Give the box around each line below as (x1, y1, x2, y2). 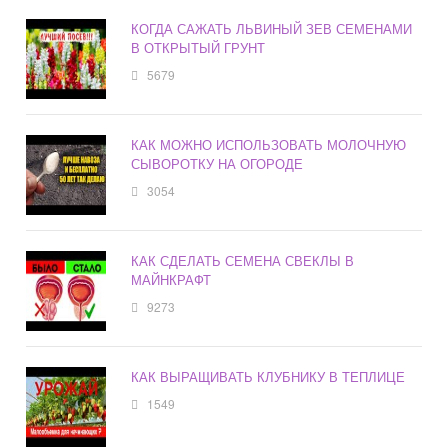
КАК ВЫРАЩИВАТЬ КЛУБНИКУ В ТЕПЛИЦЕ (131, 367, 406, 387)
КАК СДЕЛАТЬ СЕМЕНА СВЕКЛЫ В (131, 251, 355, 271)
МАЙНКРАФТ (131, 270, 212, 290)
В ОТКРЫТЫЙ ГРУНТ (131, 38, 266, 58)
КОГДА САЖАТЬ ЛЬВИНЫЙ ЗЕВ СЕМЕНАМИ (131, 19, 413, 39)
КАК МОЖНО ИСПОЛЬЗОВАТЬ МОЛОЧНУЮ (131, 135, 407, 155)
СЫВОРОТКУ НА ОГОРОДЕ (131, 154, 304, 174)
